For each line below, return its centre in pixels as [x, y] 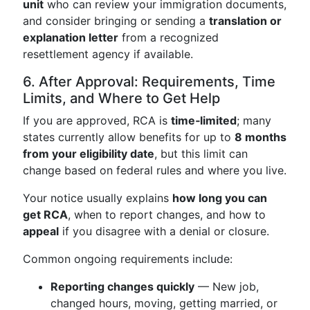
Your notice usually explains [98, 198]
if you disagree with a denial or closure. [164, 231]
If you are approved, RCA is [97, 120]
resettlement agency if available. [108, 54]
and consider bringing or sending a [116, 21]
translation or [245, 21]
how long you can [220, 198]
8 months [261, 137]
